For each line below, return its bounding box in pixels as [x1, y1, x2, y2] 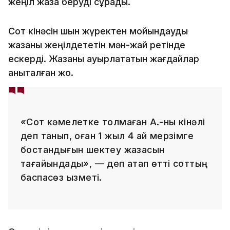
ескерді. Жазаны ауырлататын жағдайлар [8, 53, 199, 64]
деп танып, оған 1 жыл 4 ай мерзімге [21, 130, 194, 141]
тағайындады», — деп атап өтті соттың [21, 158, 208, 169]
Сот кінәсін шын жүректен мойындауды [8, 25, 188, 36]
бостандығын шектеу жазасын [21, 144, 165, 155]
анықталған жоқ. [8, 67, 73, 78]
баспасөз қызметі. [21, 171, 102, 183]
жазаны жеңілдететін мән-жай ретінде [8, 39, 185, 50]
